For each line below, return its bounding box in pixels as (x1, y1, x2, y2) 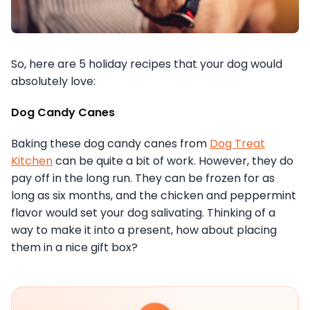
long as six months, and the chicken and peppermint (11, 187, 296, 203)
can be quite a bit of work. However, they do (53, 152, 293, 169)
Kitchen (11, 152, 53, 169)
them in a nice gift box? (11, 239, 138, 255)
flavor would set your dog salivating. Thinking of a (11, 204, 275, 221)
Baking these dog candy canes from (11, 135, 210, 152)
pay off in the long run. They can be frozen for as (11, 170, 275, 186)
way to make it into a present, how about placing (11, 221, 277, 238)
